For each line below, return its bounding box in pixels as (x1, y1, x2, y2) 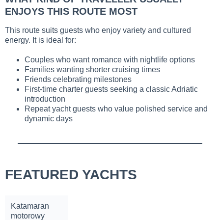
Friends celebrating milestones (25, 75, 132, 84)
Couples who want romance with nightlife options (25, 55, 195, 64)
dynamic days (25, 114, 73, 123)
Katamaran (11, 201, 49, 210)
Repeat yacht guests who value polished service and (25, 105, 208, 113)
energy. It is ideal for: (5, 36, 76, 45)
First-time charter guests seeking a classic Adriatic (25, 85, 198, 94)
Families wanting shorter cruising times (25, 65, 160, 74)
